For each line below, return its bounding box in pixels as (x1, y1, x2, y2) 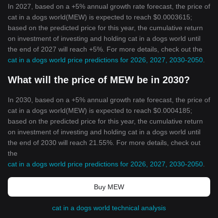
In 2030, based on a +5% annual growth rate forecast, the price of (8, 96, 210, 104)
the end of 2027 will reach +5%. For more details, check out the (8, 45, 202, 53)
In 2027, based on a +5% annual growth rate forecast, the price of (8, 2, 210, 10)
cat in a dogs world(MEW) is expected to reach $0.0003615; (8, 13, 192, 21)
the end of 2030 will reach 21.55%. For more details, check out (8, 139, 200, 146)
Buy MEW (94, 183, 124, 191)
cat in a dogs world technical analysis (52, 204, 166, 212)
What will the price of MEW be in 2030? (8, 74, 190, 85)
